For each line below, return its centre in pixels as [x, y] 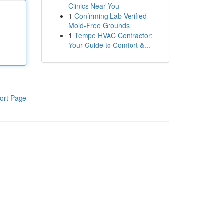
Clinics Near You [94, 6]
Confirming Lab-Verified [110, 16]
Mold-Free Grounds [99, 25]
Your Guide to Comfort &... [109, 45]
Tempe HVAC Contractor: [113, 35]
